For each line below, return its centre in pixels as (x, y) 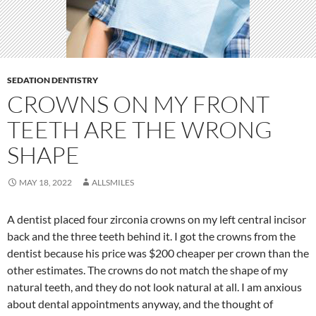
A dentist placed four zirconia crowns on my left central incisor (157, 219)
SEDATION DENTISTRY (53, 80)
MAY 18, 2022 (45, 182)
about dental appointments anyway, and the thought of (140, 304)
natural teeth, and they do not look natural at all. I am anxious (154, 287)
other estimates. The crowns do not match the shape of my (147, 270)
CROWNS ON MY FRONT (138, 104)
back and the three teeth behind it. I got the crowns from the (151, 236)
